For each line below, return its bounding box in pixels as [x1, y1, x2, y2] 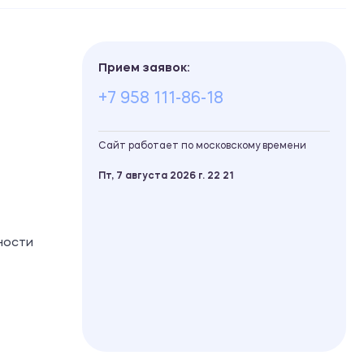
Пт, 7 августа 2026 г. [98, 171, 207, 181]
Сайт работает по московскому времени [98, 141, 306, 151]
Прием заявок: [98, 62, 189, 75]
